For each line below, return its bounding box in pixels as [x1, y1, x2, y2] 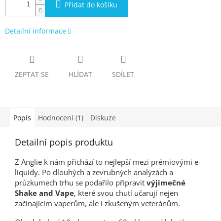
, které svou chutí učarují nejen [74, 187, 178, 198]
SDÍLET [112, 69, 134, 79]
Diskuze [90, 112, 116, 122]
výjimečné [147, 177, 185, 187]
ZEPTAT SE [15, 69, 49, 79]
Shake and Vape [15, 187, 74, 198]
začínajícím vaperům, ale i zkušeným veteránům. [15, 198, 180, 208]
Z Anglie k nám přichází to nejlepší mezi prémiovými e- [15, 156, 201, 167]
